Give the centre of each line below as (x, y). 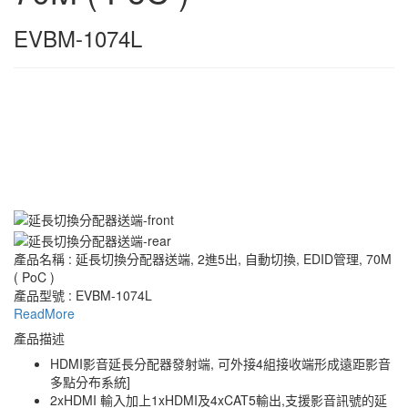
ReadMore (44, 313)
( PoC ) (34, 276)
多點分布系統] (90, 381)
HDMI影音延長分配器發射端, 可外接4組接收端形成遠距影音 (220, 363)
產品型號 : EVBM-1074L (83, 295)
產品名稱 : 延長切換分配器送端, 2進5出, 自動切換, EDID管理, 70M (203, 258)
